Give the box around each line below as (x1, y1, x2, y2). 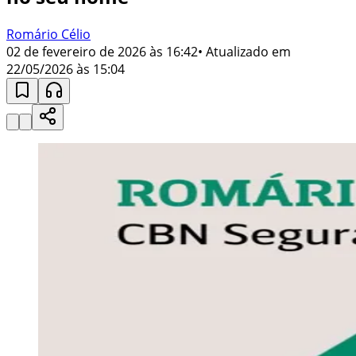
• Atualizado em (198, 42, 291, 60)
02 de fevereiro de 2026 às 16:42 (6, 42, 198, 60)
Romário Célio (6, 25, 91, 43)
